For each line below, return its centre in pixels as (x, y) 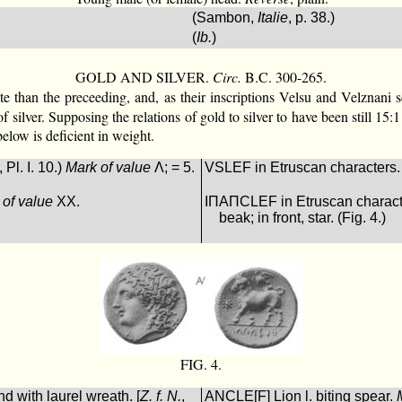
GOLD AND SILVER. (144, 76)
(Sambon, (225, 17)
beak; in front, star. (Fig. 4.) (303, 217)
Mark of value (109, 167)
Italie (273, 17)
